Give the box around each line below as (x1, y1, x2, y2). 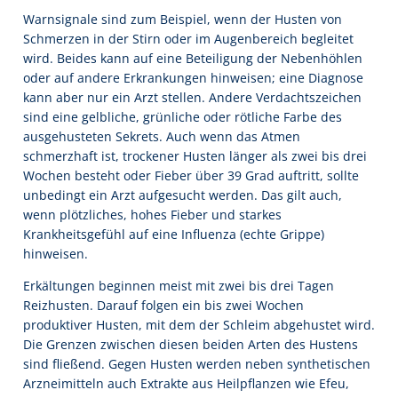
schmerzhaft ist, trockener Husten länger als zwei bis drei (23, 147, 367, 164)
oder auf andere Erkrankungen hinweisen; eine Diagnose (23, 68, 363, 86)
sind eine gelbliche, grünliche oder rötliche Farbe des (23, 107, 342, 125)
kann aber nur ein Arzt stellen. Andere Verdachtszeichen (23, 88, 362, 106)
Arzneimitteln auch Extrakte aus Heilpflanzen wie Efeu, (23, 374, 349, 392)
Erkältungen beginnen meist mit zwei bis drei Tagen (23, 276, 334, 294)
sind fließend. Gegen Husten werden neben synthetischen (23, 354, 370, 372)
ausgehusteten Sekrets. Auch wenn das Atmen (23, 127, 300, 145)
